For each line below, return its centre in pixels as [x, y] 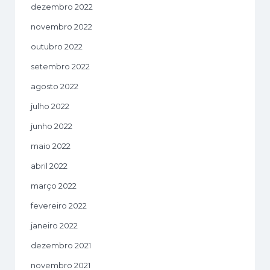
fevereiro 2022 [59, 205]
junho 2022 [52, 126]
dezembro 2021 [61, 245]
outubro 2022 [57, 46]
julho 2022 [50, 106]
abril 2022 [49, 165]
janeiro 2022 [54, 225]
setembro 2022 [60, 66]
